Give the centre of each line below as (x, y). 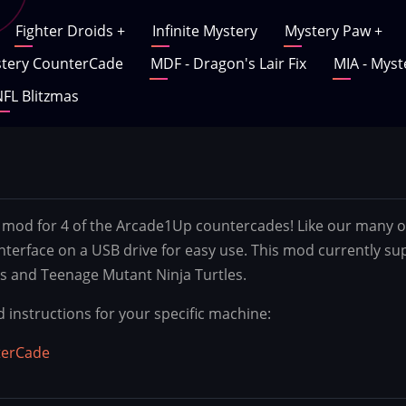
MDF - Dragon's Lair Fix (228, 63)
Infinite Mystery (205, 31)
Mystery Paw (329, 31)
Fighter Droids (66, 31)
